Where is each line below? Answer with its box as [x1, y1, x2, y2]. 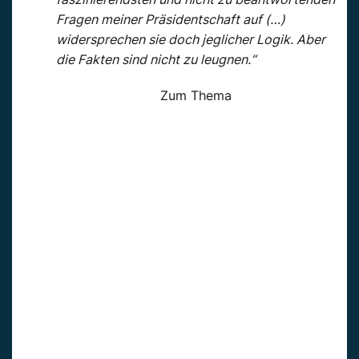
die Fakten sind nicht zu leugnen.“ [56, 51, 256, 68]
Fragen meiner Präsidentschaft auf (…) [56, 11, 285, 28]
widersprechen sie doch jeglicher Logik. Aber [56, 31, 325, 48]
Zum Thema [159, 87, 232, 104]
